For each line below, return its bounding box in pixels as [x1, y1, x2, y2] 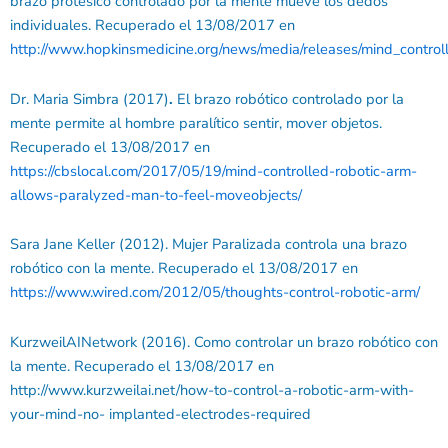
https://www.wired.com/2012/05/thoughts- [10, 282, 289, 303]
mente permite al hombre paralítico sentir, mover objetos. [10, 112, 382, 133]
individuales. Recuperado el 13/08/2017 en [10, 15, 295, 36]
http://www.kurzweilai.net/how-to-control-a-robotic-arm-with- [10, 380, 414, 400]
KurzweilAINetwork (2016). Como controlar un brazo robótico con [10, 332, 438, 352]
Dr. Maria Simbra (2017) [10, 88, 169, 109]
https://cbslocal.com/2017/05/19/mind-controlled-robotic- [10, 160, 386, 181]
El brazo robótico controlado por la [173, 88, 404, 109]
